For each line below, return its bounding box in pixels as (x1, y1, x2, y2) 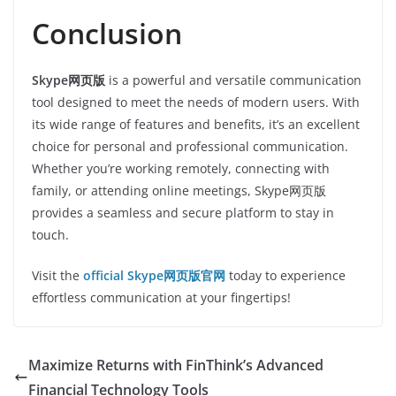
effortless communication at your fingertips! (32, 289, 291, 306)
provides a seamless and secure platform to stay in (32, 204, 334, 221)
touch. (32, 226, 69, 243)
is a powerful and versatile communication (105, 72, 362, 88)
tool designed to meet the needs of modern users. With (32, 94, 360, 110)
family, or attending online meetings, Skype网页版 (32, 182, 326, 199)
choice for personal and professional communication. (32, 138, 348, 155)
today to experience (225, 267, 346, 284)
